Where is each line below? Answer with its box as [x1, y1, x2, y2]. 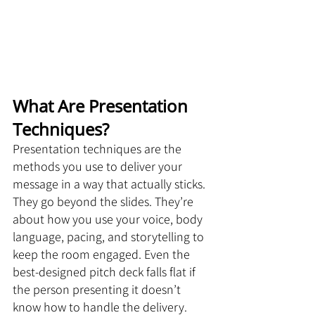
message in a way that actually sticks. [13, 176, 208, 192]
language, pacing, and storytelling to [13, 229, 207, 245]
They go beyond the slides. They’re [13, 193, 196, 210]
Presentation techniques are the [13, 141, 184, 157]
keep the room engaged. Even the [13, 246, 193, 262]
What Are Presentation [13, 94, 192, 117]
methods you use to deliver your [13, 158, 185, 174]
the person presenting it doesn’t [13, 281, 184, 297]
